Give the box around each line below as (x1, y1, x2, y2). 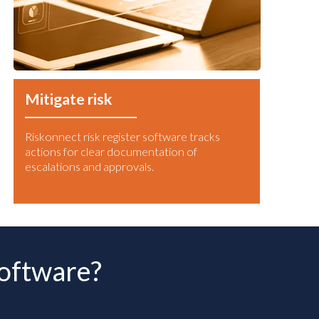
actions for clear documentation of (25, 145, 197, 159)
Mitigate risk (25, 90, 113, 109)
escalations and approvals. (25, 159, 154, 174)
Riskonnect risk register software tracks (25, 130, 220, 144)
